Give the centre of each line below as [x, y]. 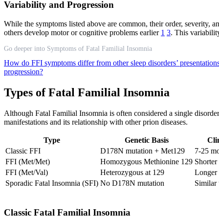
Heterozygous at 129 [132, 172]
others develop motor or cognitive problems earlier [82, 33]
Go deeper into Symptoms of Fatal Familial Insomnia [78, 49]
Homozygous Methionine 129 [146, 161]
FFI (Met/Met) [28, 161]
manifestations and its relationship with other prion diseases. [96, 122]
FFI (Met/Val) [27, 172]
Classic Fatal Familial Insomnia [67, 212]
